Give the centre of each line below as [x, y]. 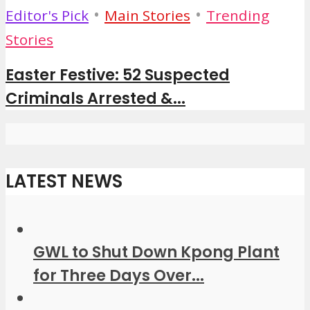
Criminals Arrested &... [95, 99]
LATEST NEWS [64, 181]
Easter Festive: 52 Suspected [118, 75]
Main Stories [147, 15]
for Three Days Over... [119, 275]
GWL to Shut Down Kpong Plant [156, 252]
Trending [238, 15]
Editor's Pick [47, 15]
